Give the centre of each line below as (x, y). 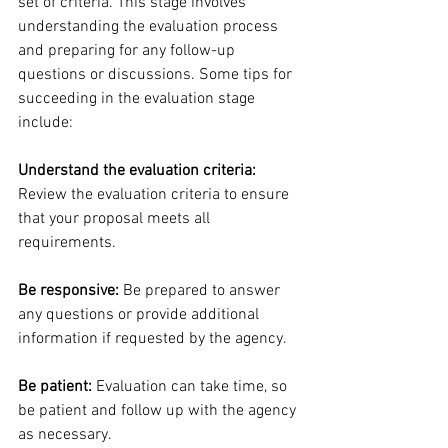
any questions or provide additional (140, 315)
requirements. (67, 243)
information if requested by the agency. (152, 339)
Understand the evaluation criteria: (137, 171)
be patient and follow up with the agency (159, 411)
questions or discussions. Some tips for (157, 75)
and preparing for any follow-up (128, 51)
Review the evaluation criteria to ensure (155, 195)
